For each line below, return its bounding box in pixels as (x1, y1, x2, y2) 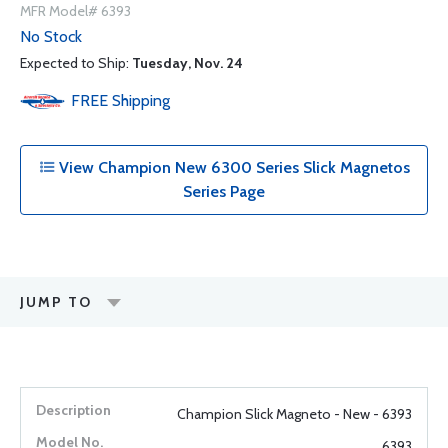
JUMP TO (20, 293, 92, 311)
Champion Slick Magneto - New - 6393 (177, 405, 412, 423)
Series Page (183, 182, 265, 201)
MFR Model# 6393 (20, 2, 131, 20)
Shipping (112, 91, 170, 110)
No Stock (20, 27, 82, 46)
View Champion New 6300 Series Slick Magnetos (54, 158, 410, 177)
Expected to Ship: (20, 54, 132, 72)
